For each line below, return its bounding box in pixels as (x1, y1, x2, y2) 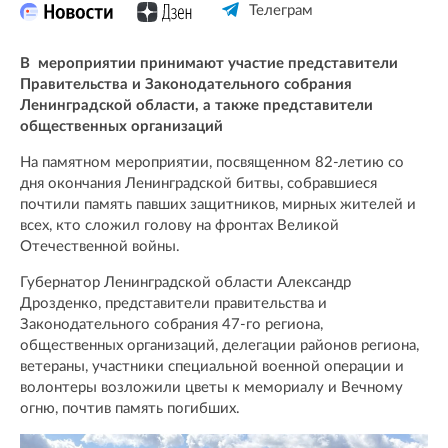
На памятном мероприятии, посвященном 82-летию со (20, 154, 404, 170)
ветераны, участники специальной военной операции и (20, 358, 404, 374)
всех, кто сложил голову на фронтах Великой (20, 217, 339, 233)
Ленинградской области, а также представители (20, 97, 373, 113)
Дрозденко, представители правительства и (20, 295, 327, 311)
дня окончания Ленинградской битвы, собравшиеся (20, 175, 377, 191)
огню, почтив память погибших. (20, 400, 240, 416)
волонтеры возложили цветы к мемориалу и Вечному (20, 379, 403, 395)
